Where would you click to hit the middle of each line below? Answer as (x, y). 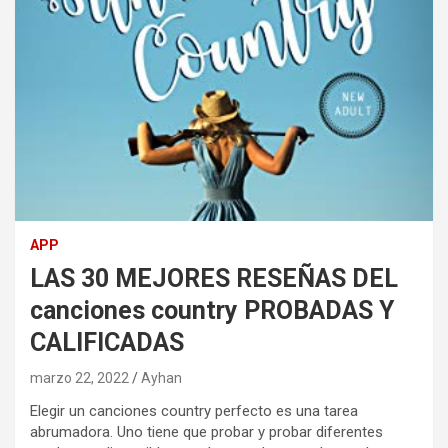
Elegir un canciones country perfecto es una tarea (194, 410)
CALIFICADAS (107, 342)
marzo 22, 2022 (79, 377)
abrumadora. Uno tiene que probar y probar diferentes (206, 431)
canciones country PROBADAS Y (212, 310)
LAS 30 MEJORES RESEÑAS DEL (214, 278)
